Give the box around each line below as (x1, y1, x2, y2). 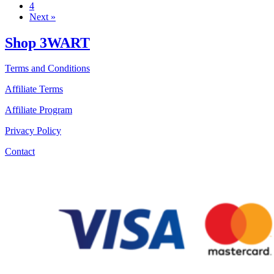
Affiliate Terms (5, 84, 63, 95)
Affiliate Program (5, 105, 72, 116)
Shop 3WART (5, 34, 90, 51)
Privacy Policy (5, 125, 61, 136)
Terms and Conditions (5, 63, 90, 74)
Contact (5, 146, 35, 157)
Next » (29, 11, 56, 22)
